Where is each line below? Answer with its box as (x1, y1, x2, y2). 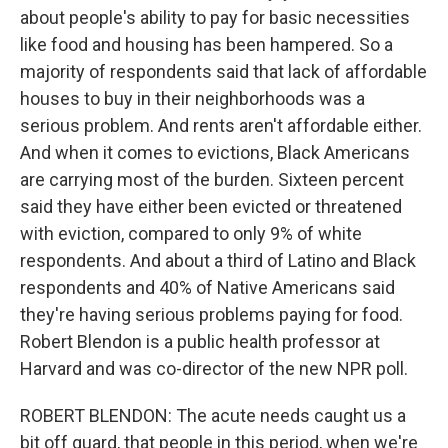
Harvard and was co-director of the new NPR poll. (20, 358, 408, 379)
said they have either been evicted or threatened (20, 196, 402, 217)
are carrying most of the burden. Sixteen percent (20, 169, 404, 190)
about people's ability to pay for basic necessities (20, 7, 410, 28)
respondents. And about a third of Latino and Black (20, 250, 416, 271)
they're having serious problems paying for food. (20, 304, 403, 325)
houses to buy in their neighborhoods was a (20, 88, 365, 109)
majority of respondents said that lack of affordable (20, 61, 427, 82)
